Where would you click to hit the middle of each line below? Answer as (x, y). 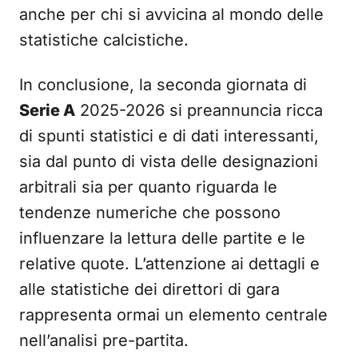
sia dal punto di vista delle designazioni (169, 161)
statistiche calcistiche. (104, 40)
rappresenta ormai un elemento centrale (173, 315)
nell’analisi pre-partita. (104, 340)
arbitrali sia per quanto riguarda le (148, 187)
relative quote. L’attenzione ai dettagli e (169, 264)
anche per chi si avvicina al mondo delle (171, 14)
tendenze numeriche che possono (150, 213)
